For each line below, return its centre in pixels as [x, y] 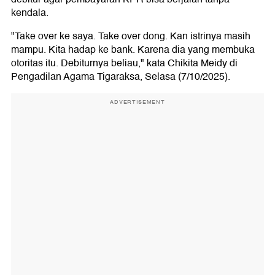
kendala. [30, 13]
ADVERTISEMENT [137, 102]
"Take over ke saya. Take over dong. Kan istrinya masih [131, 36]
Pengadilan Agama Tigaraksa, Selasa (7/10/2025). [121, 77]
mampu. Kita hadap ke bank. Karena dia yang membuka [133, 50]
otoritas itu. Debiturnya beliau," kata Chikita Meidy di [124, 63]
